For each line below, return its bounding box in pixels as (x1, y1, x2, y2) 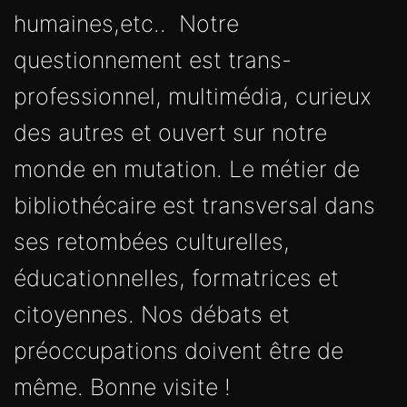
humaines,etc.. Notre (14, 9, 239, 37)
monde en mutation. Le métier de (14, 154, 360, 183)
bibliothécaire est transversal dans (14, 191, 375, 219)
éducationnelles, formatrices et (14, 263, 339, 292)
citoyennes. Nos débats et (14, 300, 290, 328)
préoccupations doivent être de (14, 336, 343, 364)
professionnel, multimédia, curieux (14, 82, 372, 110)
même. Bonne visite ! (14, 372, 231, 401)
